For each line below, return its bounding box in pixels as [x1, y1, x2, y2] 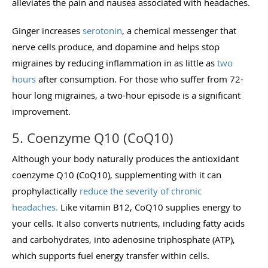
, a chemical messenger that [122, 24, 236, 36]
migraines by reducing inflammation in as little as [12, 56, 217, 69]
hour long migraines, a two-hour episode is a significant [12, 89, 240, 101]
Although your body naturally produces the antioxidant [12, 152, 239, 165]
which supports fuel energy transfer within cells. [12, 249, 212, 261]
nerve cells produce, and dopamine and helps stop [12, 40, 220, 53]
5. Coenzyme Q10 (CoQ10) [12, 129, 173, 147]
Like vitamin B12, [58, 200, 135, 213]
